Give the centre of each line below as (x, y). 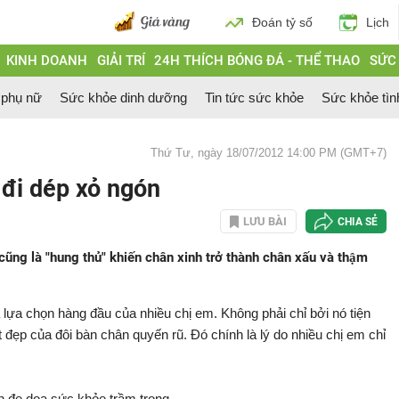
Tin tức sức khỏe (254, 98)
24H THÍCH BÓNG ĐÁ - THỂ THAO (257, 61)
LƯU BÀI (265, 221)
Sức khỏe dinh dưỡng (123, 98)
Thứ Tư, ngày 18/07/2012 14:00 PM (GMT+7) (269, 153)
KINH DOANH (46, 61)
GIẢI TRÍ (121, 61)
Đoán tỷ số (282, 22)
